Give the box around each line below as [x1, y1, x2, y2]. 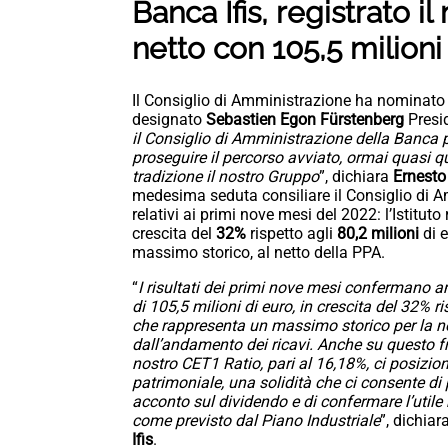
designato [132, 110, 206, 130]
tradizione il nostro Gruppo [132, 167, 319, 187]
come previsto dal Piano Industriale [132, 411, 380, 431]
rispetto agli [246, 224, 337, 244]
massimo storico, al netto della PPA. [132, 243, 385, 263]
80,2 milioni [337, 224, 423, 244]
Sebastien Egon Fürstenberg [206, 110, 408, 130]
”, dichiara [319, 167, 393, 187]
